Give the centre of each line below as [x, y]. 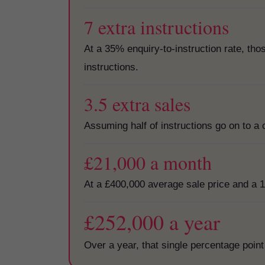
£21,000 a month [148, 162]
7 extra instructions [156, 27]
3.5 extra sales [137, 104]
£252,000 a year [152, 222]
